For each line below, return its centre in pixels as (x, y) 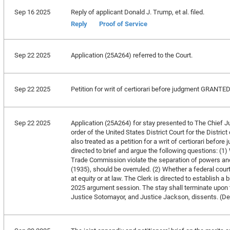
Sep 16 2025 (32, 12)
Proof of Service (123, 24)
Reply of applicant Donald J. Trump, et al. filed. (137, 12)
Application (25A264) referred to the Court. (131, 55)
